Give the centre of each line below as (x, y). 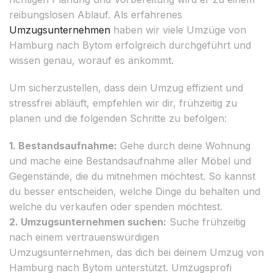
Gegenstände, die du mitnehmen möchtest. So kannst (132, 176)
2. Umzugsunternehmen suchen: (88, 222)
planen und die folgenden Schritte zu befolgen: (118, 118)
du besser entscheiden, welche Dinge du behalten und (135, 191)
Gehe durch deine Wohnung (184, 145)
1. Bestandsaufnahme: (63, 145)
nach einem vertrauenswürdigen (84, 237)
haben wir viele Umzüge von (178, 30)
